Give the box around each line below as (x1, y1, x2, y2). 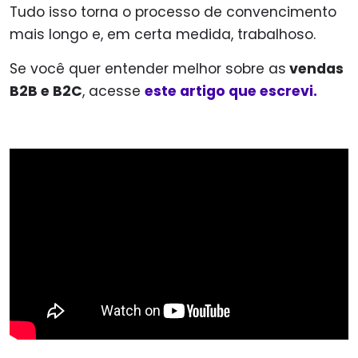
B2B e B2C (10, 82, 82, 101)
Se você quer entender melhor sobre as (10, 59, 286, 78)
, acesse (82, 82, 145, 101)
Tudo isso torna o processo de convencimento (10, 2, 336, 22)
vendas (286, 59, 344, 78)
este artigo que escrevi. (145, 82, 317, 101)
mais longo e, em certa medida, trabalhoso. (10, 25, 316, 44)
